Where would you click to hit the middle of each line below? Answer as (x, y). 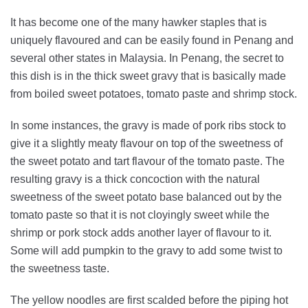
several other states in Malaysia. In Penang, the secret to (147, 58)
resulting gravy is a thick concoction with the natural (135, 179)
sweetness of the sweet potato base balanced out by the (146, 197)
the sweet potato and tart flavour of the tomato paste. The (147, 161)
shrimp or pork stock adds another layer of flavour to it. (141, 232)
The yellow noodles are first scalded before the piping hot (149, 300)
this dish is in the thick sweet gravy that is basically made (148, 76)
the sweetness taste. (60, 268)
